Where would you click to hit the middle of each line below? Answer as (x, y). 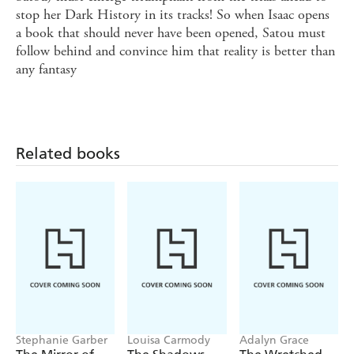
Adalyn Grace (274, 341)
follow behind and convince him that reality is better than (175, 51)
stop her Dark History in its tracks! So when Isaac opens (173, 15)
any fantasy (46, 70)
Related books (68, 154)
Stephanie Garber (62, 341)
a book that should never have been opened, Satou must (171, 33)
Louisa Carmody (169, 341)
